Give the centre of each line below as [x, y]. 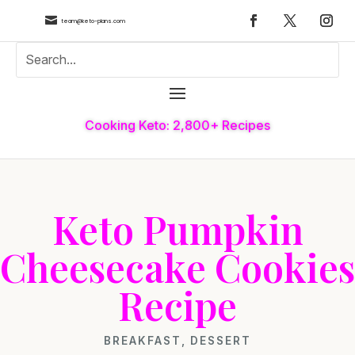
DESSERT [221, 340]
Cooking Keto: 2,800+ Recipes [177, 125]
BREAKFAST [143, 340]
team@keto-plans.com [93, 21]
